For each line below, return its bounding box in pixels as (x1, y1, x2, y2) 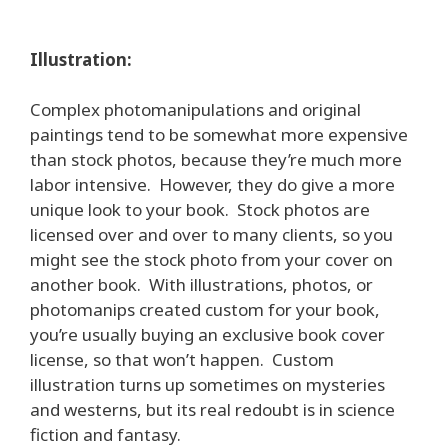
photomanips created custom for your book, (30, 298, 380, 321)
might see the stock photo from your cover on (30, 248, 393, 271)
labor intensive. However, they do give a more (30, 173, 395, 196)
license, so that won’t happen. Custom (30, 348, 334, 371)
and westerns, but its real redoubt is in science (30, 398, 395, 421)
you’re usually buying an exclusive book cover (30, 323, 385, 346)
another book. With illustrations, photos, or (30, 273, 373, 296)
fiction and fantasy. (30, 423, 181, 446)
